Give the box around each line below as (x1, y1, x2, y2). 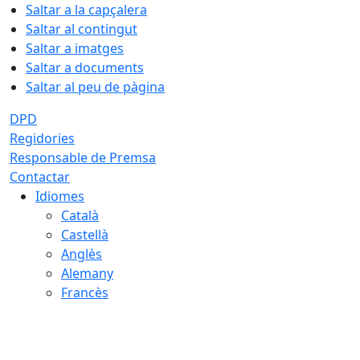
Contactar (10, 168, 70, 186)
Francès (61, 284, 108, 301)
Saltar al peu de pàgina (26, 78, 165, 96)
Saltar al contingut (26, 20, 137, 38)
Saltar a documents (26, 59, 144, 76)
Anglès (61, 245, 102, 263)
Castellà (61, 226, 108, 243)
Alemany (61, 264, 113, 282)
